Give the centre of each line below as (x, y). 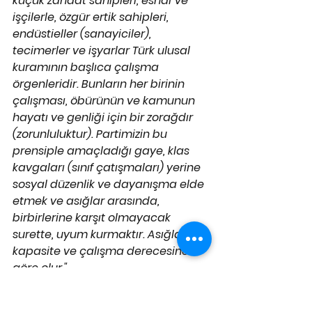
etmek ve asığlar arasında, (87, 201)
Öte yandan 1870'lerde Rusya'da (101, 301)
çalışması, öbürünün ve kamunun (105, 101)
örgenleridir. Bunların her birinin (100, 84)
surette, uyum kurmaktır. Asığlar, (102, 234)
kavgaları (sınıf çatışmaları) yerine (108, 167)
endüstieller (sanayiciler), (83, 34)
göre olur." (40, 268)
